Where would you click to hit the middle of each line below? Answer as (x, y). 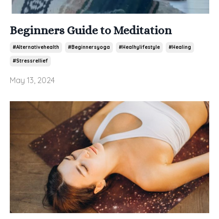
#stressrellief (30, 61)
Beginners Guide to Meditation (91, 30)
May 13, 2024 (32, 80)
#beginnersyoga (89, 47)
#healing (180, 47)
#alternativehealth (36, 47)
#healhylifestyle (139, 47)
